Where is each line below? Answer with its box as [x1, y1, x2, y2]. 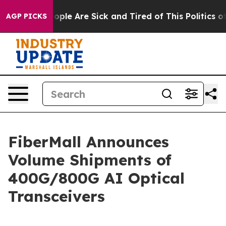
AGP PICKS [6, 12, 47, 21]
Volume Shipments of [8, 150, 172, 169]
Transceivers [8, 187, 105, 206]
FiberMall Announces [8, 132, 169, 151]
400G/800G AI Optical [8, 168, 185, 188]
